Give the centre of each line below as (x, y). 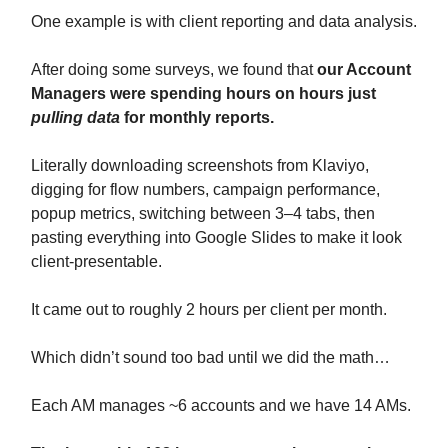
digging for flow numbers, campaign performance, (205, 189)
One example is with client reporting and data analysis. (224, 21)
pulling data (77, 117)
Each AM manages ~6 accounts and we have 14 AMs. (223, 405)
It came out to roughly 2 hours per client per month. (209, 309)
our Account (364, 69)
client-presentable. (96, 261)
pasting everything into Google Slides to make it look (216, 237)
